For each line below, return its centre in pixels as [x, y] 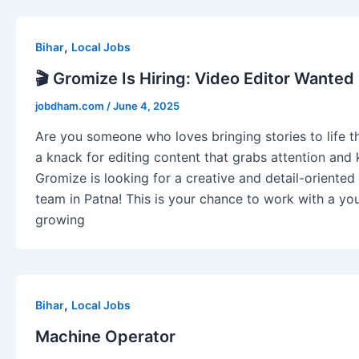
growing [60, 219]
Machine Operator [105, 336]
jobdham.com [71, 106]
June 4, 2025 [146, 106]
